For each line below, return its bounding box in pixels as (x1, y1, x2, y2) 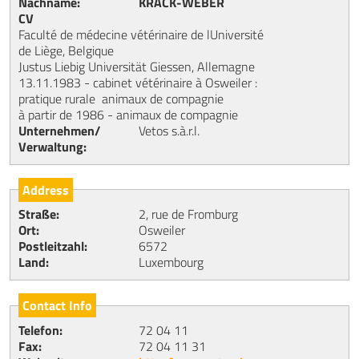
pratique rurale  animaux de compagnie (18, 88, 227, 108)
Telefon (18, 320, 59, 340)
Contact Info (22, 296, 92, 316)
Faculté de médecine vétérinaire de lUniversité (18, 24, 264, 44)
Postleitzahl (18, 236, 84, 256)
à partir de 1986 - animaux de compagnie (18, 104, 238, 124)
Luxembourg (139, 252, 204, 272)
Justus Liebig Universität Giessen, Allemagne (18, 56, 255, 76)
